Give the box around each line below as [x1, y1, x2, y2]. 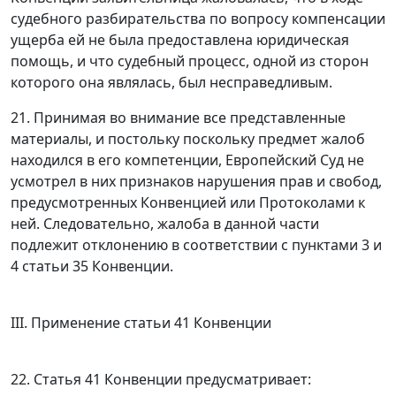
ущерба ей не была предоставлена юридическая [11, 30, 349, 50]
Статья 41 [34, 369, 101, 390]
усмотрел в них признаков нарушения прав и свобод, [11, 171, 382, 192]
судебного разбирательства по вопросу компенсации [11, 9, 385, 29]
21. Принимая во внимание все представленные [11, 108, 346, 128]
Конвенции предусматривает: [101, 369, 311, 390]
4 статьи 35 [11, 256, 88, 277]
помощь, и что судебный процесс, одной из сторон [11, 51, 369, 72]
